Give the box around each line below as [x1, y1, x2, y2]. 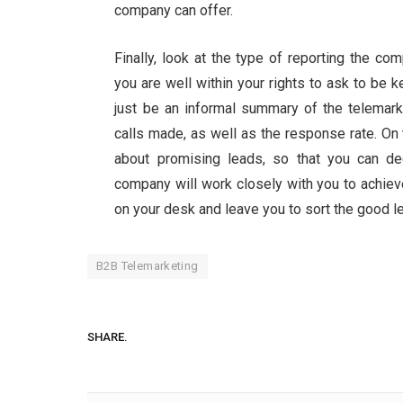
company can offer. [114, 2, 234, 20]
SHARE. [87, 329, 128, 344]
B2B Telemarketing [96, 259, 199, 273]
